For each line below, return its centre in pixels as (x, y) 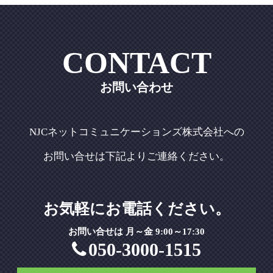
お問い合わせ (136, 87)
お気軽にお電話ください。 (136, 208)
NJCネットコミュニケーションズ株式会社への (136, 132)
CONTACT (136, 63)
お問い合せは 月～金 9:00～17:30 (136, 231)
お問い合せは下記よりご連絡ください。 (136, 156)
